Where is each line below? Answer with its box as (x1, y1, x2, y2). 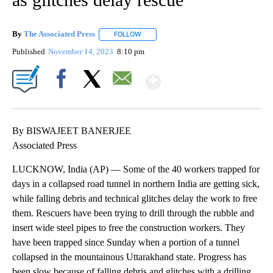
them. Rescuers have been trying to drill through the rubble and (12, 207, 254, 218)
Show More (160, 65, 257, 88)
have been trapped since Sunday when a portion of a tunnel (12, 236, 239, 247)
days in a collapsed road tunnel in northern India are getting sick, (12, 178, 260, 189)
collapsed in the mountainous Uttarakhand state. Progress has (12, 251, 246, 262)
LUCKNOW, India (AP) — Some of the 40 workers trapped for (12, 163, 260, 174)
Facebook (47, 94, 80, 104)
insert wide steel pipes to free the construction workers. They (12, 222, 245, 233)
